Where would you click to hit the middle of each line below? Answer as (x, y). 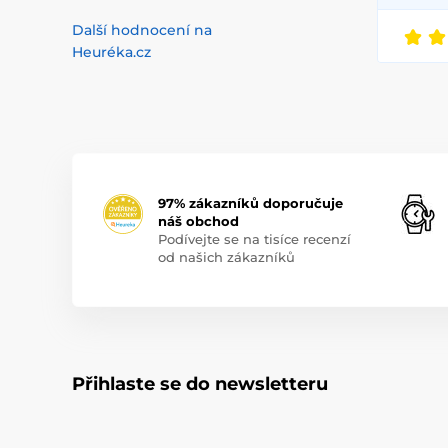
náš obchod (198, 221)
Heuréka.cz (111, 52)
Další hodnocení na (142, 30)
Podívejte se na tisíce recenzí (254, 239)
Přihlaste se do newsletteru (200, 384)
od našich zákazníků (226, 257)
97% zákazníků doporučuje (250, 203)
